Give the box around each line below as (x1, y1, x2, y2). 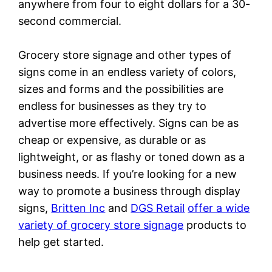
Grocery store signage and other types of (18, 48, 232, 61)
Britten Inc (51, 201, 106, 214)
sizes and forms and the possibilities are (18, 82, 224, 95)
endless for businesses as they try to (18, 99, 207, 112)
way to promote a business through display (18, 184, 241, 197)
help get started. (18, 235, 104, 248)
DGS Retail (131, 201, 185, 214)
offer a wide (188, 201, 250, 214)
